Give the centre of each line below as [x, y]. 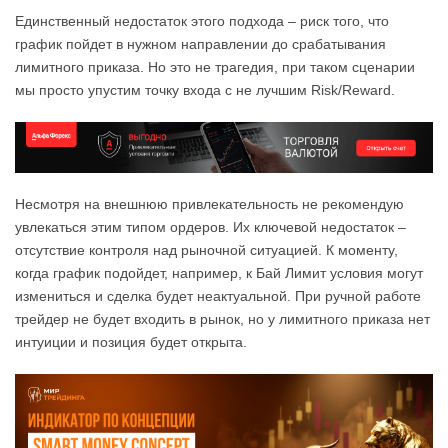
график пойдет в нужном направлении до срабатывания [200, 44]
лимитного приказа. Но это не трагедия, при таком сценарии [215, 67]
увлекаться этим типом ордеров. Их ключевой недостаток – [210, 227]
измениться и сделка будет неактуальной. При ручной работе [218, 296]
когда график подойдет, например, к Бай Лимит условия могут [219, 273]
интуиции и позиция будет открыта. [131, 342]
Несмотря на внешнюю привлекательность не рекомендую [209, 204]
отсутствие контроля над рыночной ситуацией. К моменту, [206, 250]
